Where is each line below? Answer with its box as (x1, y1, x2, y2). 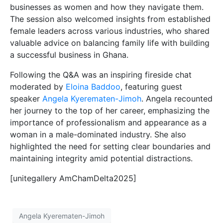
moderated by (10, 82, 66, 92)
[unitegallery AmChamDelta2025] (10, 173, 136, 183)
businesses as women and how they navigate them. (10, 2, 204, 12)
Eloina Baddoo (66, 82, 120, 92)
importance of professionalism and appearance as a (10, 117, 207, 127)
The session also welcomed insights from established (10, 14, 211, 24)
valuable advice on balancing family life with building (10, 38, 210, 48)
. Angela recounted (141, 94, 213, 104)
